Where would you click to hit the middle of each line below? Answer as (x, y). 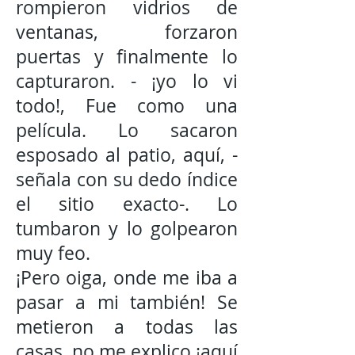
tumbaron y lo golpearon (127, 229)
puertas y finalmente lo (127, 57)
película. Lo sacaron (127, 130)
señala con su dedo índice (127, 179)
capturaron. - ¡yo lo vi (127, 81)
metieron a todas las (127, 327)
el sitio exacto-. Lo (127, 204)
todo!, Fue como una (127, 106)
